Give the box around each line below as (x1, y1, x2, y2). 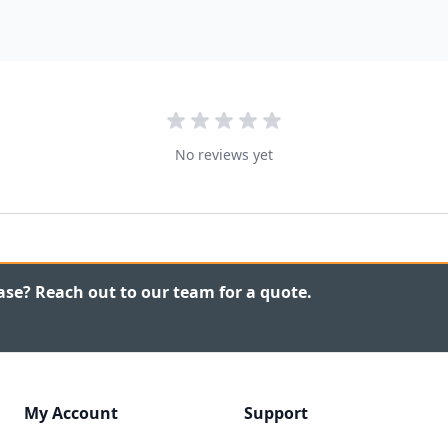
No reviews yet (175, 144, 273, 164)
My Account (24, 402, 118, 424)
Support (244, 402, 308, 424)
